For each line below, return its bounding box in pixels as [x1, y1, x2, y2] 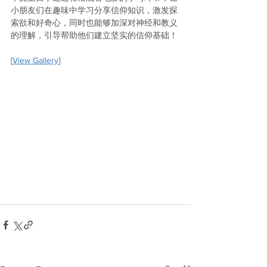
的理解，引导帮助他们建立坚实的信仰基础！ [11, 30, 178, 40]
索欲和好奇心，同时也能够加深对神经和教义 [11, 18, 178, 27]
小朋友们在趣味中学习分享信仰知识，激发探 [11, 5, 178, 15]
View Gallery [13, 55, 58, 65]
